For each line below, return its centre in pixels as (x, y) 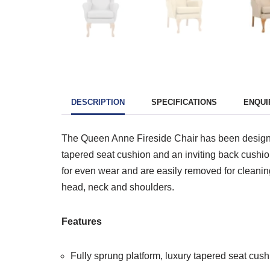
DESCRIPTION (98, 102)
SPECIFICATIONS (184, 102)
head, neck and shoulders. (118, 187)
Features (82, 222)
